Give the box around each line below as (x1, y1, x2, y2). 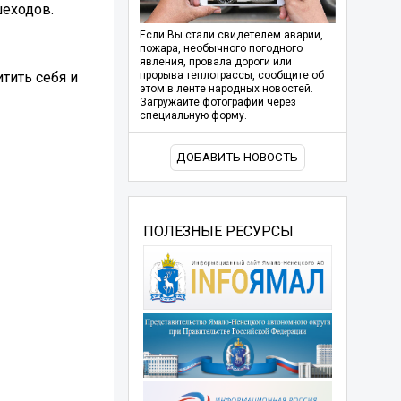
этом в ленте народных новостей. (139, 82, 313, 96)
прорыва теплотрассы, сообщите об (139, 69, 324, 82)
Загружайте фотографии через (139, 96, 296, 109)
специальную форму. (139, 109, 247, 123)
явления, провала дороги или (139, 55, 292, 69)
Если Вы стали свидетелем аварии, (139, 29, 323, 42)
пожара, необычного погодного (139, 42, 303, 55)
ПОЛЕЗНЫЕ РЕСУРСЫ (142, 222, 294, 240)
